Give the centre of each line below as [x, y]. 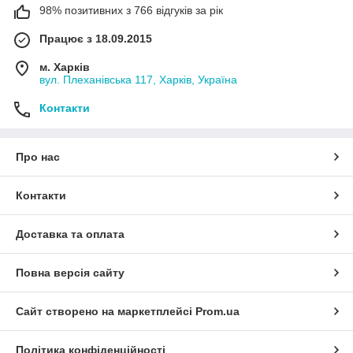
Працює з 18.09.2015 [96, 38]
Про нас [38, 156]
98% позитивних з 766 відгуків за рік [131, 10]
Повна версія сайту [70, 272]
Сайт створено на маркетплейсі [106, 311]
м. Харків [65, 67]
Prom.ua [217, 311]
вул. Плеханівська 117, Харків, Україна [138, 79]
